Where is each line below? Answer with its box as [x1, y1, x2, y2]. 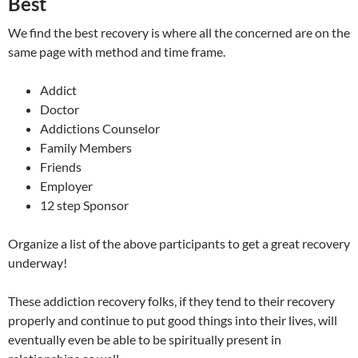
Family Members [40, 140, 132, 156]
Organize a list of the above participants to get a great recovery [8, 236, 350, 252]
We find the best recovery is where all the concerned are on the [8, 25, 350, 41]
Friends [40, 159, 82, 175]
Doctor [40, 101, 79, 117]
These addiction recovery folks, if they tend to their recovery [8, 293, 335, 309]
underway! [8, 255, 67, 271]
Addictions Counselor [40, 121, 160, 137]
